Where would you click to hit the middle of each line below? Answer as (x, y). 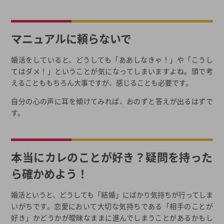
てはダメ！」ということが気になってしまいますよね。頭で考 (112, 71)
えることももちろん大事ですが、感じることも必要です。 (102, 83)
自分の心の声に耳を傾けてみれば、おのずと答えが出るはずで (112, 101)
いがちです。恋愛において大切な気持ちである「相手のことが (112, 206)
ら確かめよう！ (50, 173)
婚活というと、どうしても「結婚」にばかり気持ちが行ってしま (112, 195)
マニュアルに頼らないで (71, 38)
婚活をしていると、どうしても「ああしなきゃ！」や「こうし (112, 60)
